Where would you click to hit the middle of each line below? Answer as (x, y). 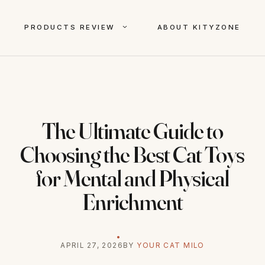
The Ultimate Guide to (132, 131)
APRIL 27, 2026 (92, 245)
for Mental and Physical (132, 178)
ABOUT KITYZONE (199, 27)
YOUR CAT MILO (171, 245)
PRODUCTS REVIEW (70, 27)
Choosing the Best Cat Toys (132, 154)
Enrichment (132, 202)
